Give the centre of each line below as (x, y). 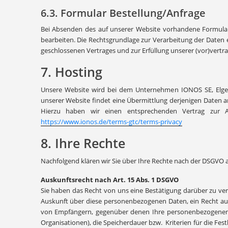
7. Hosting (71, 72)
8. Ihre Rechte (83, 143)
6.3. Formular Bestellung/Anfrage (123, 13)
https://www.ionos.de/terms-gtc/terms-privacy (111, 122)
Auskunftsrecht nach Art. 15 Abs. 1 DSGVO (109, 180)
